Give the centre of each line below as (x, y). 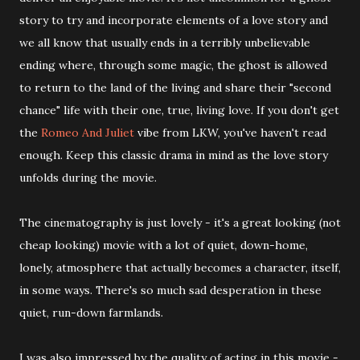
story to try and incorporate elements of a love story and (174, 20)
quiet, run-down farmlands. (91, 312)
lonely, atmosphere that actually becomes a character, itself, (180, 267)
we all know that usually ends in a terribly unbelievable (165, 42)
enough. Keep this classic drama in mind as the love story (174, 155)
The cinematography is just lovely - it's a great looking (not (180, 222)
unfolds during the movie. (88, 177)
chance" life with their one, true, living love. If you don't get (179, 110)
